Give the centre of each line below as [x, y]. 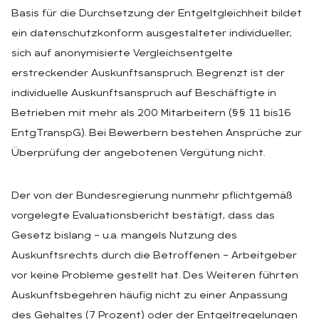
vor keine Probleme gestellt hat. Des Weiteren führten [155, 276]
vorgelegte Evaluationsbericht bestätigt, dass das [143, 216]
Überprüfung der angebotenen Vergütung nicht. [138, 153]
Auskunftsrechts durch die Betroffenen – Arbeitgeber [154, 256]
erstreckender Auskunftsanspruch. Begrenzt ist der [148, 73]
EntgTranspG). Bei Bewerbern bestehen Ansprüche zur [157, 133]
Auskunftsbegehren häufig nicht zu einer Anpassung [150, 296]
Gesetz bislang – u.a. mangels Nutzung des [124, 236]
